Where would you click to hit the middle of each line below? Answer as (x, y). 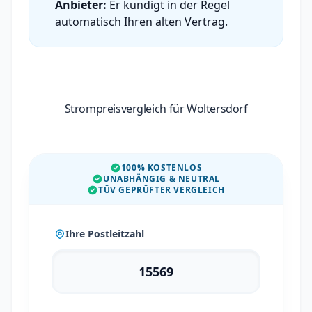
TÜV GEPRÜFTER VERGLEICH (162, 190)
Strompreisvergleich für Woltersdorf (156, 109)
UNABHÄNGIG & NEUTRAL (162, 179)
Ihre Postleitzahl (105, 234)
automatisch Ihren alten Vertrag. (141, 22)
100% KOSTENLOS (162, 167)
